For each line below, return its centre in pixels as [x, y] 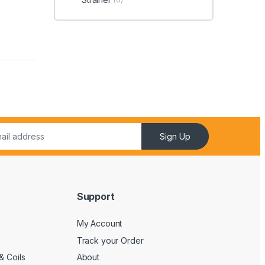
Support [96, 196]
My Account [99, 224]
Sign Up [175, 136]
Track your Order [110, 240]
